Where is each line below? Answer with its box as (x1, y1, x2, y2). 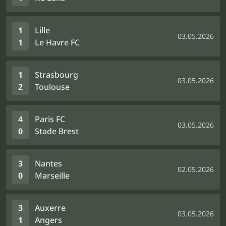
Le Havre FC (35, 37, 80, 48)
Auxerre (35, 202, 66, 213)
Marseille (35, 170, 70, 181)
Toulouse (35, 81, 70, 92)
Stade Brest (35, 126, 79, 137)
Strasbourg (35, 69, 78, 80)
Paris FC (35, 114, 65, 125)
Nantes (35, 158, 62, 169)
